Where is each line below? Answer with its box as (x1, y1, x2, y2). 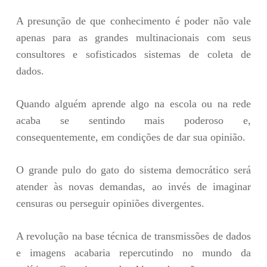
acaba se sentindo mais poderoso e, (15, 114, 252, 126)
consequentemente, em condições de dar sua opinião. (15, 131, 246, 143)
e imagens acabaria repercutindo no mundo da (15, 246, 252, 259)
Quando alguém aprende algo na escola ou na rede (15, 97, 252, 110)
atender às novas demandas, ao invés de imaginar (15, 180, 252, 193)
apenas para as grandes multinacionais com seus (15, 31, 252, 44)
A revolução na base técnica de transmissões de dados (15, 229, 252, 242)
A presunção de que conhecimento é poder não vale (15, 14, 252, 27)
